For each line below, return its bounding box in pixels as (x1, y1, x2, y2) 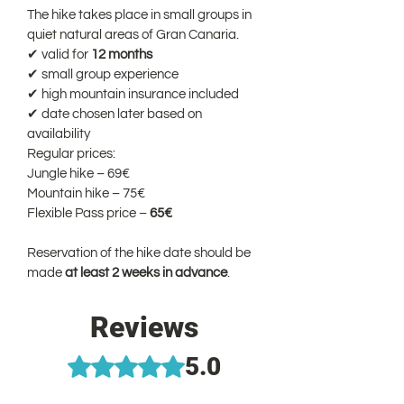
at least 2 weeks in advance (65, 265, 227, 280)
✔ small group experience (27, 67, 179, 81)
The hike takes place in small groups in (27, 7, 254, 22)
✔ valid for (27, 47, 91, 61)
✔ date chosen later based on (27, 106, 205, 121)
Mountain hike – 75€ (27, 186, 145, 200)
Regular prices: (27, 146, 115, 161)
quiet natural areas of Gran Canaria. (27, 27, 239, 41)
